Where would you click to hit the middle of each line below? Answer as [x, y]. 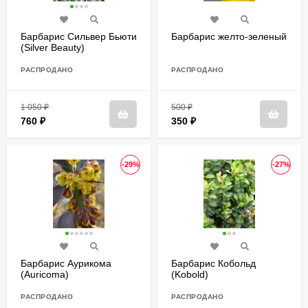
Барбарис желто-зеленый [229, 37]
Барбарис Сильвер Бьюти [79, 37]
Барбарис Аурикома [66, 264]
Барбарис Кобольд [213, 264]
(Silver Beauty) [53, 48]
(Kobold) [190, 275]
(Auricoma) [45, 275]
